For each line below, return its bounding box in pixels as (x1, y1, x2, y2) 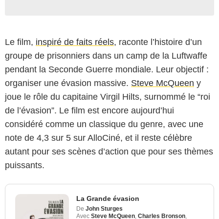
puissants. (5, 160, 44, 170)
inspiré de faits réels (36, 37, 114, 47)
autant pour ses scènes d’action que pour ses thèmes (5, 146, 213, 156)
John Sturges (86, 205, 123, 212)
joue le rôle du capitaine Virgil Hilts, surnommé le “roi (5, 91, 210, 102)
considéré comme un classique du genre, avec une (5, 119, 203, 129)
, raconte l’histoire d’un (114, 37, 202, 47)
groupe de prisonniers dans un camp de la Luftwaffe (5, 50, 207, 61)
